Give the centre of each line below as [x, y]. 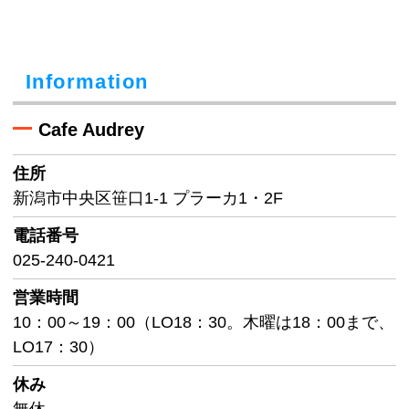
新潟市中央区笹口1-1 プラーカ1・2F [148, 199]
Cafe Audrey [91, 130]
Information [87, 81]
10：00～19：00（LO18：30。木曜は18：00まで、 [204, 323]
